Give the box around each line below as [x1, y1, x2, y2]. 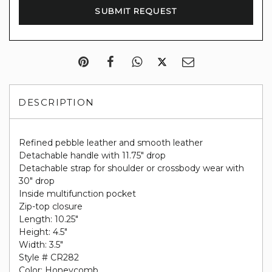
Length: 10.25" [19, 214, 78, 225]
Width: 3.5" [19, 239, 63, 250]
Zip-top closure [19, 201, 83, 212]
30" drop [19, 175, 55, 186]
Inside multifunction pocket [19, 188, 136, 199]
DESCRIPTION [18, 97, 95, 108]
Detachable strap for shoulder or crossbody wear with [19, 163, 244, 174]
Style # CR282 [19, 252, 79, 263]
